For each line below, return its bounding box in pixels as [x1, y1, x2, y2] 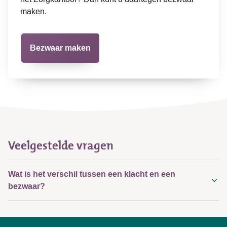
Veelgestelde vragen [8, 135, 113, 155]
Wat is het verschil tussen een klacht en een [8, 168, 175, 180]
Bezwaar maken [30, 42, 91, 54]
